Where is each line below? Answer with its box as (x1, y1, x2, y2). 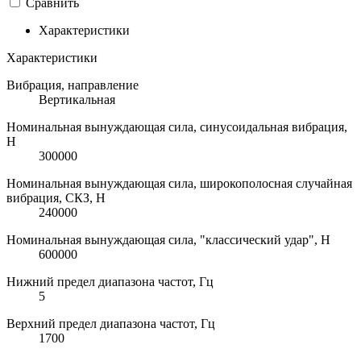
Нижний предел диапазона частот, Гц (6, 274, 214, 288)
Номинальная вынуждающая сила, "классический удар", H (6, 232, 330, 247)
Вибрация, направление (6, 77, 139, 92)
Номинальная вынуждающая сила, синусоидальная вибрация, (6, 119, 347, 134)
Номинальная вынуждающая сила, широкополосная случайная (6, 176, 352, 190)
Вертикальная (39, 92, 115, 106)
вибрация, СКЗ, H (6, 190, 106, 205)
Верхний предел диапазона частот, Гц (6, 316, 215, 330)
